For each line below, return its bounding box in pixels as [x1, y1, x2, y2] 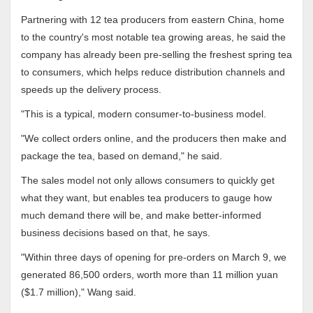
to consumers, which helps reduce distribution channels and [21, 66, 285, 78]
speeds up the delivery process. [21, 84, 161, 95]
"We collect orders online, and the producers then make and [21, 133, 286, 144]
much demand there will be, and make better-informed [21, 210, 261, 221]
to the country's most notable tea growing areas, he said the [21, 31, 286, 43]
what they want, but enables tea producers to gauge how [21, 192, 272, 203]
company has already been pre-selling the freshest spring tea [21, 49, 292, 60]
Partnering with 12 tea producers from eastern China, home [21, 14, 284, 25]
